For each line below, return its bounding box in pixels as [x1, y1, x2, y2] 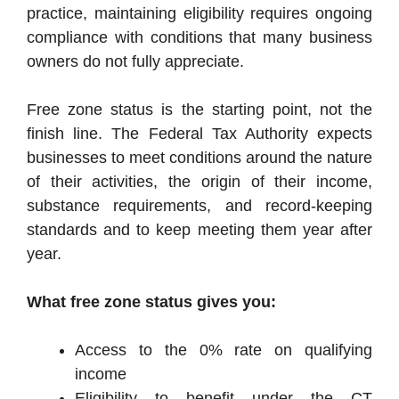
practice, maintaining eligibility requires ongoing [27, 4, 372, 23]
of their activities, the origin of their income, [27, 173, 372, 191]
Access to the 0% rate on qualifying [75, 341, 372, 360]
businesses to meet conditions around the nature [27, 149, 372, 167]
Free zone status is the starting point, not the [27, 101, 372, 119]
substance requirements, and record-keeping [27, 197, 372, 216]
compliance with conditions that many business [27, 28, 372, 47]
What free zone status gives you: [27, 293, 276, 312]
